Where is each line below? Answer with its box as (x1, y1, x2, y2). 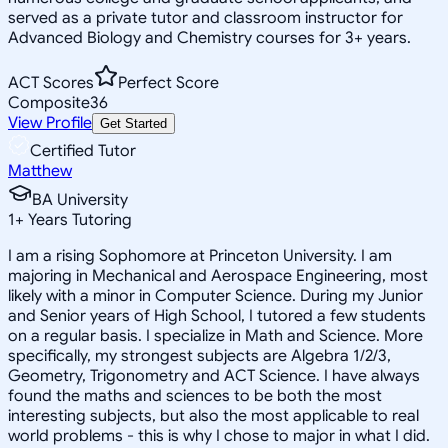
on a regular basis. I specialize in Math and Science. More (8, 325, 423, 346)
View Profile (8, 112, 92, 133)
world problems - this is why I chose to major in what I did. (8, 425, 430, 446)
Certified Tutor (30, 140, 136, 161)
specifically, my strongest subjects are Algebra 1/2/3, (8, 345, 391, 366)
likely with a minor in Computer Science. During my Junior (8, 285, 423, 306)
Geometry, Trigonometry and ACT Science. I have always (8, 365, 420, 386)
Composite (8, 92, 90, 113)
